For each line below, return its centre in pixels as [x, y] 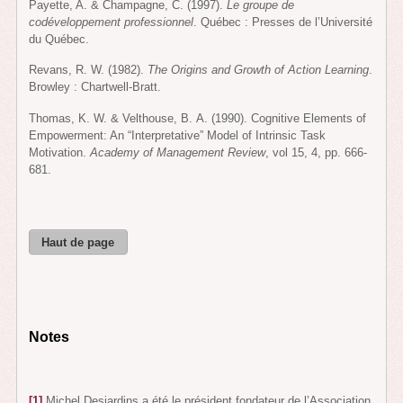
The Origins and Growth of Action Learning [259, 70]
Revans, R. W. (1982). [89, 70]
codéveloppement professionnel [112, 22]
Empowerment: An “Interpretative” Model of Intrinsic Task [178, 136]
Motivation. [60, 153]
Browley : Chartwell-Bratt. [95, 87]
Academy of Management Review [178, 153]
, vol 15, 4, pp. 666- [317, 153]
